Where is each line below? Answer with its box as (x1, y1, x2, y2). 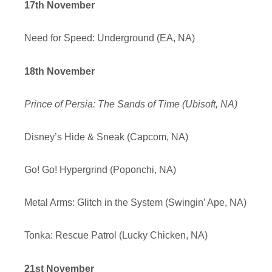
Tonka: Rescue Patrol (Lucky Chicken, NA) (24, 230, 208, 241)
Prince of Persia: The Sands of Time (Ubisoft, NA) (24, 98, 237, 109)
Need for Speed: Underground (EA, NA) (24, 33, 195, 44)
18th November (24, 66, 95, 76)
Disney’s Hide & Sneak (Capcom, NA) (24, 131, 188, 142)
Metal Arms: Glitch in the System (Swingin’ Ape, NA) (24, 197, 246, 208)
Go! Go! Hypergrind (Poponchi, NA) (24, 165, 176, 175)
